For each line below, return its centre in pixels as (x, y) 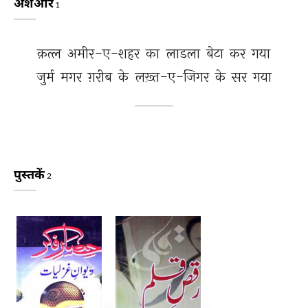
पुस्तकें (30, 174)
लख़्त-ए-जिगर (174, 77)
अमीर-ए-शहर (105, 53)
